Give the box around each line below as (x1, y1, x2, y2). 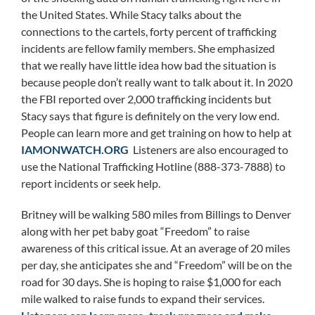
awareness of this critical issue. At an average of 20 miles (21, 241, 290, 255)
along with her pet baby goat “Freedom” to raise (21, 224, 250, 238)
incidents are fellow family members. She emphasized (21, 41, 275, 56)
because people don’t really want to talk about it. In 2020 (21, 75, 292, 89)
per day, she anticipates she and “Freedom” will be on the (21, 258, 292, 272)
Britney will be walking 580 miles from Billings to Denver (21, 207, 291, 221)
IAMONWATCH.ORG (21, 143, 129, 157)
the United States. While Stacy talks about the (21, 8, 241, 22)
